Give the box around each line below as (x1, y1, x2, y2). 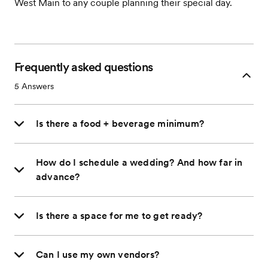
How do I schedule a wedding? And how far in (36, 157, 243, 168)
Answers (19, 81, 54, 91)
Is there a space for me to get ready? (36, 210, 203, 221)
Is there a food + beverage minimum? (36, 118, 204, 129)
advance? (36, 171, 80, 182)
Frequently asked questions (14, 60, 153, 74)
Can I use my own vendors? (36, 249, 159, 260)
